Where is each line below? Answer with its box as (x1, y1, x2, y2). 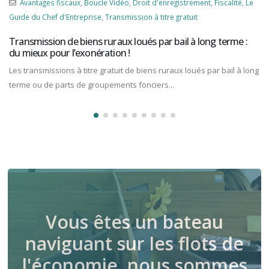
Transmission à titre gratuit (105, 11, 198, 22)
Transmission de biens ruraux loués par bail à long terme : (9, 34, 247, 48)
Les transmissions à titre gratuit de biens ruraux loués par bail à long (9, 64, 259, 76)
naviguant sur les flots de (25, 231, 244, 256)
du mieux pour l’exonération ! (9, 46, 130, 59)
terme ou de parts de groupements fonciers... (9, 79, 174, 90)
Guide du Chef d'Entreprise (9, 11, 101, 22)
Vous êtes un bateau (46, 209, 223, 234)
